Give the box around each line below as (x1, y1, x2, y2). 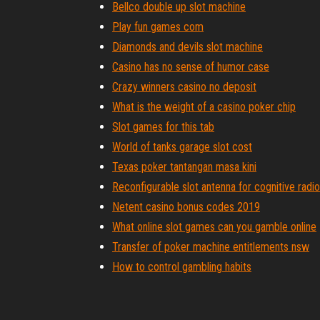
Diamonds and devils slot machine (112, 40, 263, 54)
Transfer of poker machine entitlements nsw (112, 240, 309, 254)
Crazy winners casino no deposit (112, 80, 256, 94)
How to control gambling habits (112, 260, 251, 274)
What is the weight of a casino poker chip (112, 100, 296, 114)
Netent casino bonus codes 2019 (112, 200, 260, 214)
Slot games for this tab (112, 120, 214, 134)
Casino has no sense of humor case (112, 60, 269, 74)
